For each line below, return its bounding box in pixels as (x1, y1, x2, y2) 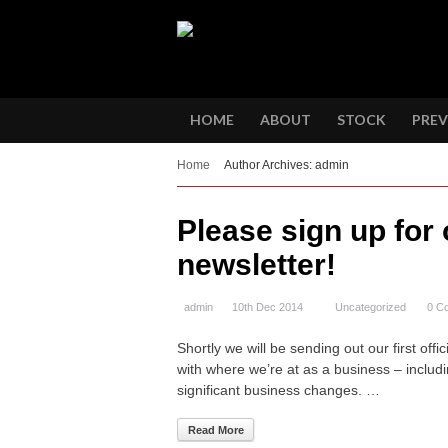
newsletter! (177, 248, 336, 281)
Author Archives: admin (224, 158, 349, 172)
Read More (187, 424, 244, 436)
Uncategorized (335, 301, 406, 313)
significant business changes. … (177, 382, 380, 398)
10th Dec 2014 (232, 301, 303, 313)
